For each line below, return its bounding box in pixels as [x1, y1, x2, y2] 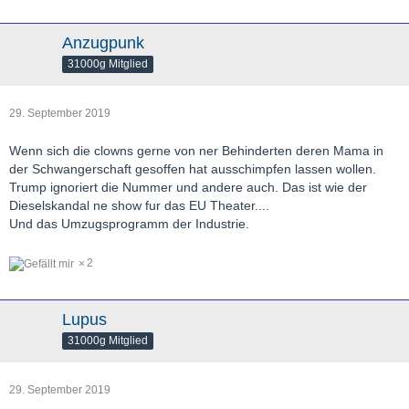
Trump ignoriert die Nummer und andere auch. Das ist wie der [9, 180, 367, 195]
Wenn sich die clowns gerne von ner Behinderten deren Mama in [9, 143, 383, 159]
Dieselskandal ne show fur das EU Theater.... [9, 198, 269, 214]
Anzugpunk [62, 34, 144, 53]
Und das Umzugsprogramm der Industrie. [9, 216, 249, 232]
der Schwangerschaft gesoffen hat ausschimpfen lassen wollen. [9, 162, 376, 177]
